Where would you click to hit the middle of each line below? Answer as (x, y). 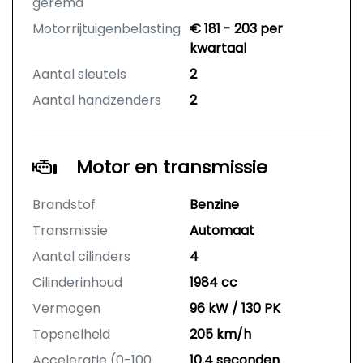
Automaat (222, 231)
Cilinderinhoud (77, 283)
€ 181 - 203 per (236, 29)
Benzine (214, 205)
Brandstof (64, 205)
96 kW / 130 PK (235, 309)
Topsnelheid (71, 335)
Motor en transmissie (172, 168)
